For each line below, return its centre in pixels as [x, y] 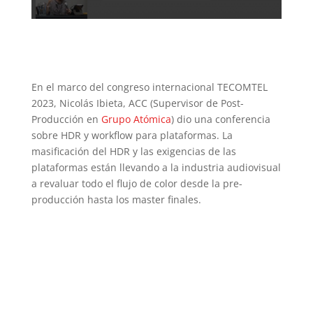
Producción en [66, 119]
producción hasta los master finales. [116, 200]
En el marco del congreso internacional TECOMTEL [149, 87]
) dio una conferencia [220, 119]
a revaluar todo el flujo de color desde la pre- [137, 184]
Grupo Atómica [136, 119]
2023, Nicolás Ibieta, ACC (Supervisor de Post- [137, 103]
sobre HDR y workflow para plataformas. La [132, 136]
